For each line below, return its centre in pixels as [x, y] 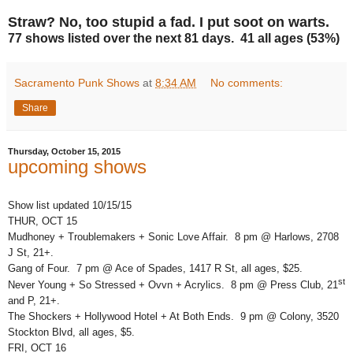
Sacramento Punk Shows [77, 82]
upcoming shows [77, 166]
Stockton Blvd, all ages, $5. [71, 333]
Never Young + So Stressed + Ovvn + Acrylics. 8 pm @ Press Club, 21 [173, 285]
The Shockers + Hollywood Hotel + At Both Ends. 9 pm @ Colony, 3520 [173, 317]
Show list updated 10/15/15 [70, 205]
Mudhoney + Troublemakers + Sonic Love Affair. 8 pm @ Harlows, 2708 [173, 236]
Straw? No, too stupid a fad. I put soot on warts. [169, 22]
